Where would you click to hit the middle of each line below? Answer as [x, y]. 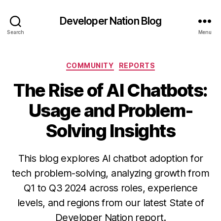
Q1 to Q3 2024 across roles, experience [110, 188]
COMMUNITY [90, 65]
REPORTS [137, 65]
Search [16, 32]
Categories [132, 63]
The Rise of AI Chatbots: [110, 90]
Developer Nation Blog [110, 21]
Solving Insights [110, 130]
